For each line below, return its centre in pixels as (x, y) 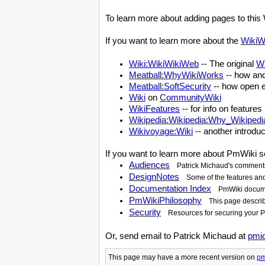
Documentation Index (170, 189)
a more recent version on (216, 257)
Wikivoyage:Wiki (161, 131)
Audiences (149, 165)
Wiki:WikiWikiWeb (164, 64)
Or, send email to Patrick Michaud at (177, 236)
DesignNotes (154, 177)
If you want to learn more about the (173, 41)
